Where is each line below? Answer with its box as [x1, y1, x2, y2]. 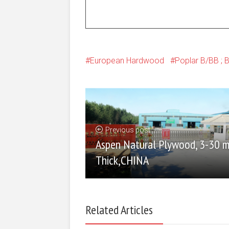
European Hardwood [90, 56, 164, 65]
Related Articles [85, 202, 153, 218]
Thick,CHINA [96, 152, 149, 169]
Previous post [105, 126, 150, 134]
